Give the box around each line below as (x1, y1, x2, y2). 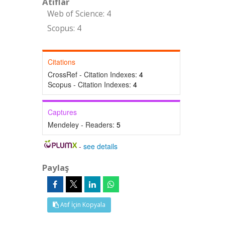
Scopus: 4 (47, 23, 81, 34)
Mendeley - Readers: (47, 120, 117, 130)
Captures (47, 107, 77, 117)
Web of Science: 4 (47, 9, 111, 19)
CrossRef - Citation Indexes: (47, 69, 139, 79)
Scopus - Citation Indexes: (47, 79, 133, 89)
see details (83, 141, 118, 151)
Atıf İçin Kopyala (58, 200, 105, 209)
